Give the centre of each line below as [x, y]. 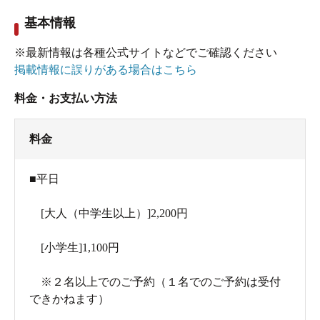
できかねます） [69, 299]
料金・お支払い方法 [66, 99]
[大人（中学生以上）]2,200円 [109, 214]
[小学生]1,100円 [74, 248]
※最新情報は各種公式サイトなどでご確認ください [146, 53]
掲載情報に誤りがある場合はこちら [106, 70]
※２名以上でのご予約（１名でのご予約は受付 [155, 282]
